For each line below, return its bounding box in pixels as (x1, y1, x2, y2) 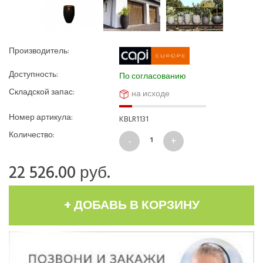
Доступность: (9, 68, 58, 81)
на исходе (131, 87, 170, 100)
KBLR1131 (119, 112, 149, 126)
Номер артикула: (9, 110, 73, 124)
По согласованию (119, 69, 187, 83)
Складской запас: (9, 85, 75, 99)
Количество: (9, 128, 55, 141)
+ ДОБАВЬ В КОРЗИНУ (63, 195, 200, 215)
